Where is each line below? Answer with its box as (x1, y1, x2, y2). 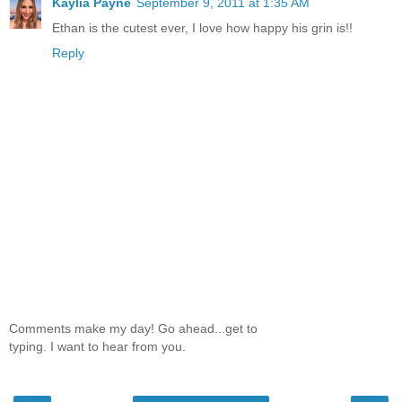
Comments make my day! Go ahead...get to (9, 321, 258, 336)
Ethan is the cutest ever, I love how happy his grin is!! (52, 20, 353, 35)
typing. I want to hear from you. (9, 339, 186, 354)
